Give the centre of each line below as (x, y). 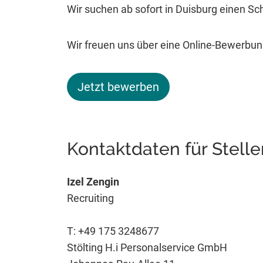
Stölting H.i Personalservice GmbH (147, 247)
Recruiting (90, 198)
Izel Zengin (93, 181)
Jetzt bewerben (118, 87)
